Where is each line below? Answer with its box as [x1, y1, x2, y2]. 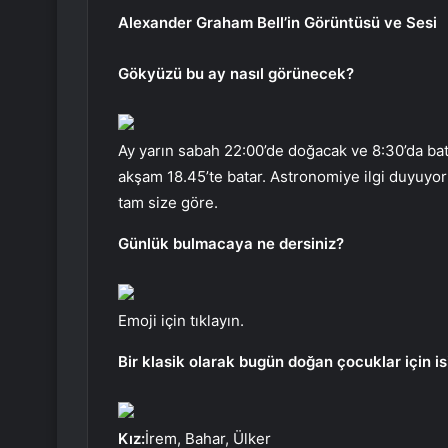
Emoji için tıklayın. [118, 311, 244, 331]
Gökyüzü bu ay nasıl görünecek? [118, 64, 354, 84]
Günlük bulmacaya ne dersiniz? [118, 234, 344, 254]
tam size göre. [118, 193, 218, 213]
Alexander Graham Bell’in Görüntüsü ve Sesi [118, 13, 437, 33]
